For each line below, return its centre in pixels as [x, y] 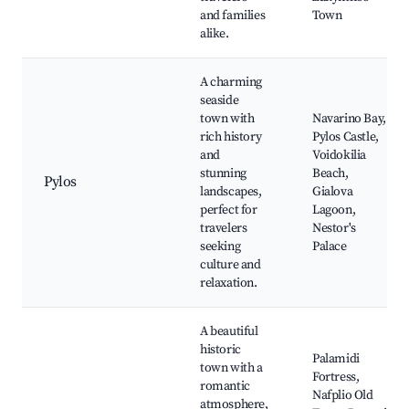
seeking [220, 247]
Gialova [333, 192]
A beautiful [229, 332]
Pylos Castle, [346, 137]
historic [220, 350]
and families [233, 16]
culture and [231, 265]
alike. [215, 34]
